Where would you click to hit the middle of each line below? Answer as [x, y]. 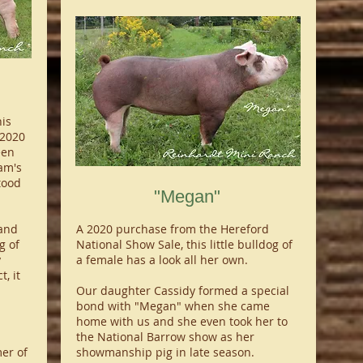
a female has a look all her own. [163, 260]
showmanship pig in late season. [165, 352]
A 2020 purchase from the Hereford [172, 229]
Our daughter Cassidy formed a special [182, 290]
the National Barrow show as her [165, 337]
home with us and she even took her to [181, 321]
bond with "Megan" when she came [173, 306]
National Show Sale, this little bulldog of [184, 244]
